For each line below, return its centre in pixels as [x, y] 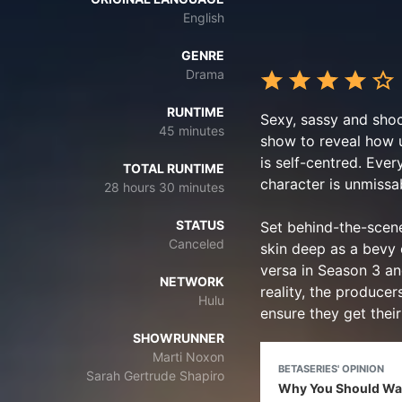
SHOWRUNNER [179, 338]
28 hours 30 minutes [164, 187]
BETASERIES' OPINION [331, 369]
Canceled [197, 244]
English [204, 17]
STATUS [200, 225]
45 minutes [192, 131]
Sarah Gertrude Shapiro [155, 376]
